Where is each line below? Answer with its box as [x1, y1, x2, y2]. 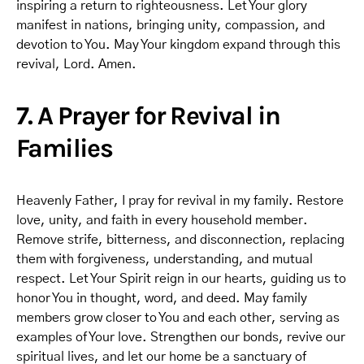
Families [16, 133, 113, 163]
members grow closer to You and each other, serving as [16, 311, 340, 324]
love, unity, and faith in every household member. [16, 214, 308, 227]
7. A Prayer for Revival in [16, 101, 280, 131]
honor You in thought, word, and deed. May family [16, 292, 307, 305]
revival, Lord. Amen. [16, 58, 136, 71]
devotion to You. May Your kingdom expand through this [16, 38, 340, 51]
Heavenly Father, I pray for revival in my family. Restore [16, 194, 344, 207]
